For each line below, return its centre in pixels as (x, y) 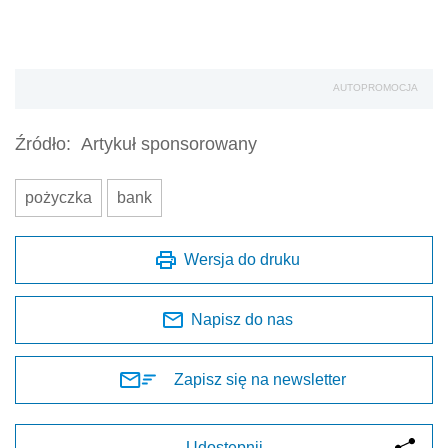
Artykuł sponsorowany (169, 144)
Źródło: (43, 144)
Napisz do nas (242, 320)
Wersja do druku (242, 260)
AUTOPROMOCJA (375, 88)
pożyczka (58, 198)
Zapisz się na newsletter (260, 380)
